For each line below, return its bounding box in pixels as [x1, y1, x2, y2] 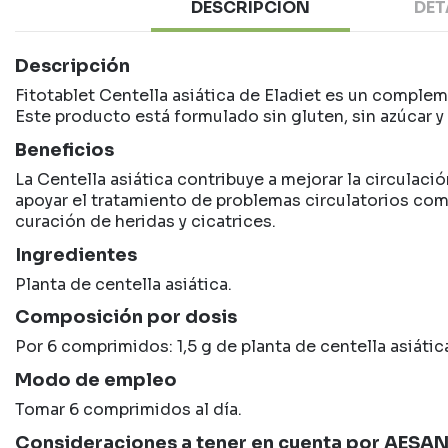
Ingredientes [15, 243, 137, 266]
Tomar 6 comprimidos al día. [15, 399, 242, 421]
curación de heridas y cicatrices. [15, 210, 276, 232]
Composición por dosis [15, 306, 237, 329]
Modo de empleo [15, 369, 177, 392]
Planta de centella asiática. [15, 273, 232, 295]
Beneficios [15, 138, 114, 161]
